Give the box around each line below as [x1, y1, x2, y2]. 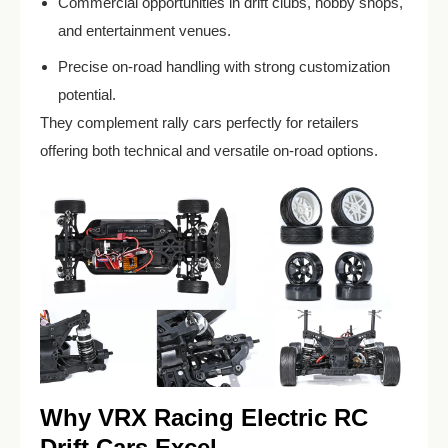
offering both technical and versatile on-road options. [40, 142, 378, 160]
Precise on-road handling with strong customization [58, 58, 390, 76]
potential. [58, 86, 116, 104]
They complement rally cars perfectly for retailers [40, 114, 359, 132]
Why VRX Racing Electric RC [40, 403, 368, 431]
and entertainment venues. [58, 22, 231, 40]
